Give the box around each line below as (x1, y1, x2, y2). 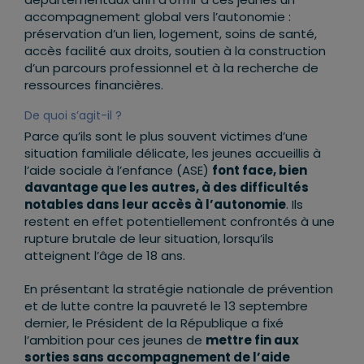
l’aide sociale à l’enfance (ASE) (24, 162, 212, 180)
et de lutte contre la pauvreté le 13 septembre (24, 297, 308, 315)
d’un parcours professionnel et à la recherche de (24, 59, 318, 77)
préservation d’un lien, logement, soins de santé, (24, 25, 317, 43)
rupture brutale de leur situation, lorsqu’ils (24, 230, 274, 248)
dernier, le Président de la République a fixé (24, 314, 284, 332)
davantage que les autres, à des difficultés (24, 179, 309, 197)
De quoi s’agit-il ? (24, 107, 122, 124)
